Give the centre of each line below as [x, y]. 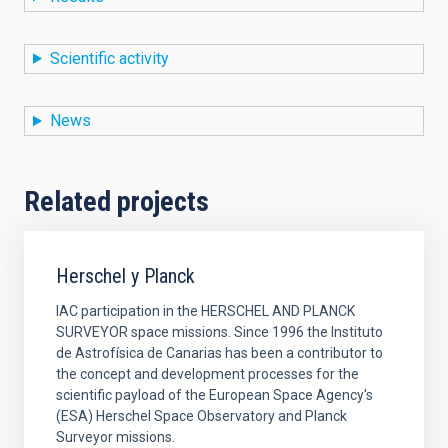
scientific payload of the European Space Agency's [214, 395]
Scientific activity [109, 58]
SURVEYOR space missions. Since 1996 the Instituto [219, 332]
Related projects [116, 202]
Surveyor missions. [115, 437]
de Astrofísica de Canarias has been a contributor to [219, 353]
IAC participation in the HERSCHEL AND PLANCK [205, 311]
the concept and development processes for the [207, 374]
